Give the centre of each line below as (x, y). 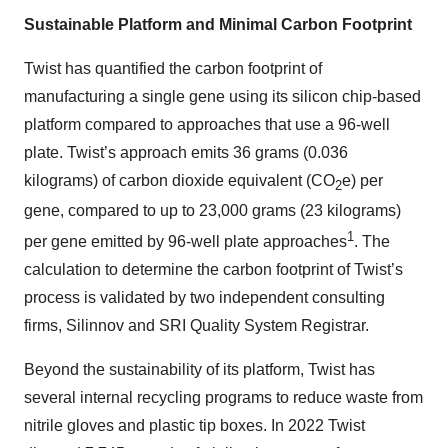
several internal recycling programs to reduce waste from (223, 398)
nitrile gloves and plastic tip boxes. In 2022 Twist (194, 426)
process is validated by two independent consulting (204, 298)
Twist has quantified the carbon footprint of (173, 68)
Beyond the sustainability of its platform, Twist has (199, 370)
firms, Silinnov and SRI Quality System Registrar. (196, 326)
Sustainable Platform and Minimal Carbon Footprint (218, 24)
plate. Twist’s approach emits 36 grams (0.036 (186, 152)
